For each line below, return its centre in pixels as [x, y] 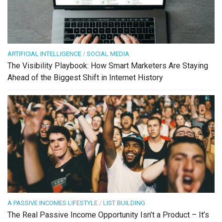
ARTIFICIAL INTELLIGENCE [44, 54]
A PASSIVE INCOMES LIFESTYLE [53, 203]
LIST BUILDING [124, 203]
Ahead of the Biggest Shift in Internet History [85, 78]
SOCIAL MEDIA [108, 54]
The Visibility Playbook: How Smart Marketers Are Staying [108, 66]
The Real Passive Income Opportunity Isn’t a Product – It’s [108, 215]
